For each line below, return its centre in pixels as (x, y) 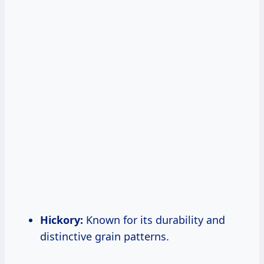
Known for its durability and (154, 220)
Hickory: (62, 220)
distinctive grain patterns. (105, 236)
